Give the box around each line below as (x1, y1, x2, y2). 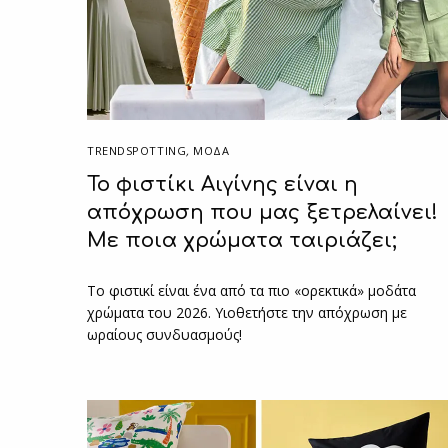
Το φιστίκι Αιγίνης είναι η (87, 172, 358, 196)
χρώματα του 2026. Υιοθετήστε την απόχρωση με (87, 302, 408, 322)
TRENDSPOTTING (87, 142, 187, 158)
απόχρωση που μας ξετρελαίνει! (87, 200, 438, 224)
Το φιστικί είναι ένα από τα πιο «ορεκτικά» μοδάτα (87, 280, 417, 300)
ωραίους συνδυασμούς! (87, 324, 243, 344)
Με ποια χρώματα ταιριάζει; (87, 228, 397, 252)
